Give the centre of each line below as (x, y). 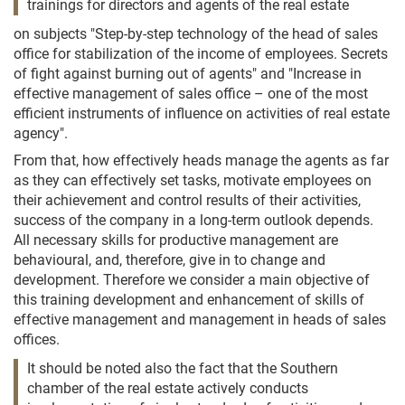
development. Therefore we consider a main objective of (192, 280)
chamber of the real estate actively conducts (168, 388)
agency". (41, 133)
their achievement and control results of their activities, (187, 200)
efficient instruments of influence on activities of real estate (202, 113)
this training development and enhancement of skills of (189, 300)
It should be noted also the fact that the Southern (183, 368)
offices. (37, 339)
